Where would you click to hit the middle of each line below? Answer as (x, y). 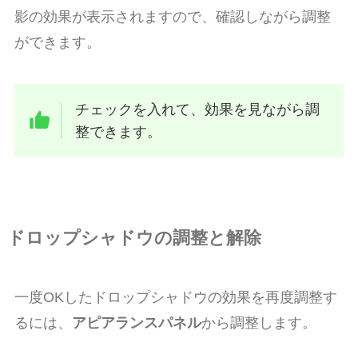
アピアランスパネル (136, 322)
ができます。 (57, 43)
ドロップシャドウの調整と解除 (134, 238)
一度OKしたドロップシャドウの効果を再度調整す (175, 297)
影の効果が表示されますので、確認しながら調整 (172, 17)
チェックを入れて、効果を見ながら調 (198, 109)
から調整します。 (259, 322)
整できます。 (119, 131)
